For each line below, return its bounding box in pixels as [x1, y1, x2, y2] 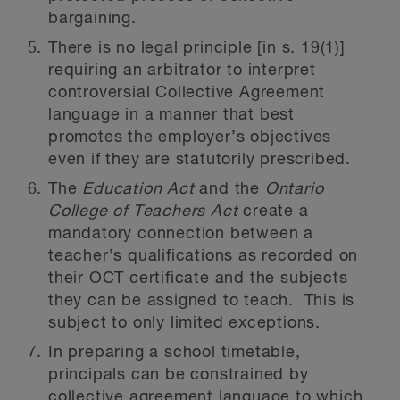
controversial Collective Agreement [48, 85, 326, 101]
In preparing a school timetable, [48, 345, 301, 361]
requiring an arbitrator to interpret [48, 62, 316, 79]
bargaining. [48, 11, 137, 27]
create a [237, 204, 309, 220]
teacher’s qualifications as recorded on [48, 248, 359, 264]
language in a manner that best [48, 107, 296, 123]
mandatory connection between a [48, 226, 313, 242]
